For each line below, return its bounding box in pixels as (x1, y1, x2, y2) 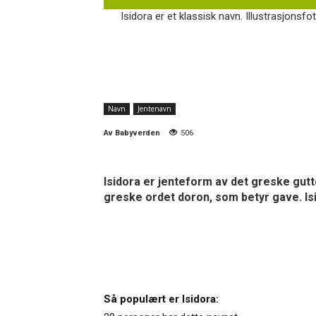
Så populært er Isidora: (104, 292, 219, 305)
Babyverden (115, 128, 160, 138)
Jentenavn (138, 103, 171, 114)
